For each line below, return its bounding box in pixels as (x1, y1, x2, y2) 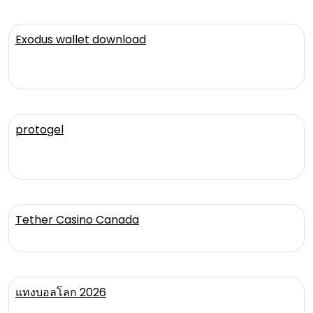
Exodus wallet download (15, 31, 146, 48)
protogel (15, 121, 64, 138)
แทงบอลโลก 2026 (15, 284, 106, 300)
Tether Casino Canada (15, 211, 139, 228)
